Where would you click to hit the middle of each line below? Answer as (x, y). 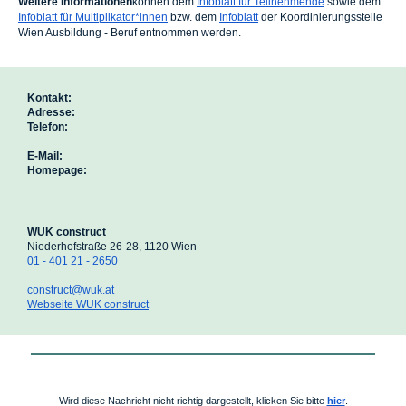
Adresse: (51, 112)
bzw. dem (193, 17)
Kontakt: (49, 98)
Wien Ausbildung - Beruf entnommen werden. (130, 33)
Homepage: (57, 170)
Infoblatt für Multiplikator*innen (93, 17)
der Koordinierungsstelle (320, 17)
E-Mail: (45, 156)
